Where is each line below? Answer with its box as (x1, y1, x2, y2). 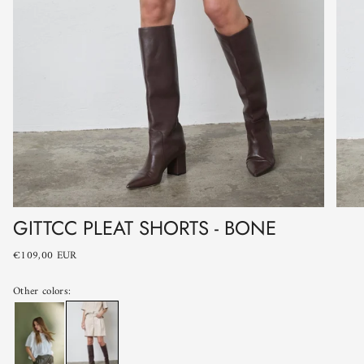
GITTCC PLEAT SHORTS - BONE (13, 214, 276, 243)
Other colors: (13, 282, 71, 301)
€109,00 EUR (13, 246, 77, 266)
